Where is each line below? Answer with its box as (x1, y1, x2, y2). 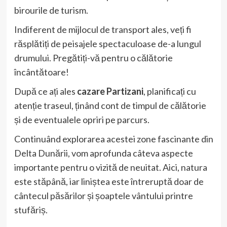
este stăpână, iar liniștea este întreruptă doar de (14, 175, 204, 187)
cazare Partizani (77, 85, 143, 97)
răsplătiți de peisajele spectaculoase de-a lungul (14, 37, 201, 49)
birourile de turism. (14, 4, 88, 16)
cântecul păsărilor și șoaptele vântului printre (14, 190, 193, 201)
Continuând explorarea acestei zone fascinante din (14, 133, 213, 144)
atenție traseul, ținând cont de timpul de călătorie (14, 99, 206, 111)
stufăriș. (14, 204, 48, 215)
